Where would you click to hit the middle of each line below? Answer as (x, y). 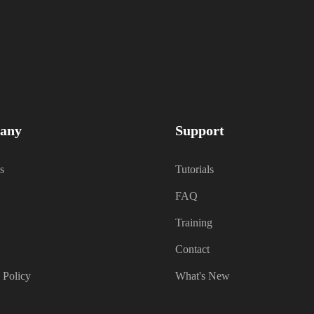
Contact (193, 250)
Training (194, 223)
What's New (203, 276)
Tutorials (195, 170)
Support (200, 131)
